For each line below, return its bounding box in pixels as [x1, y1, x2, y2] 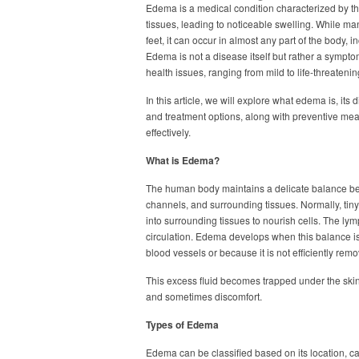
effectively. [146, 125, 191, 139]
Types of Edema [146, 317, 219, 332]
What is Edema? [146, 153, 220, 167]
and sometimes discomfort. [146, 289, 262, 303]
